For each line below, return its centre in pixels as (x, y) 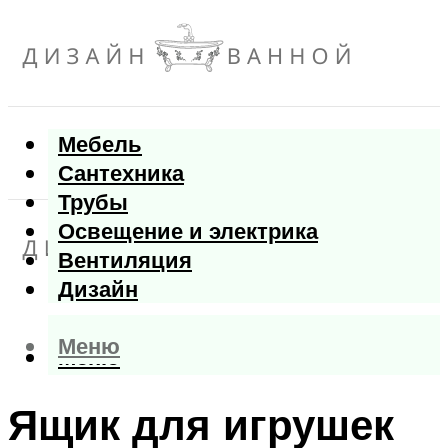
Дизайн (98, 289)
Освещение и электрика (188, 231)
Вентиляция (125, 260)
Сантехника (121, 173)
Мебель (100, 144)
